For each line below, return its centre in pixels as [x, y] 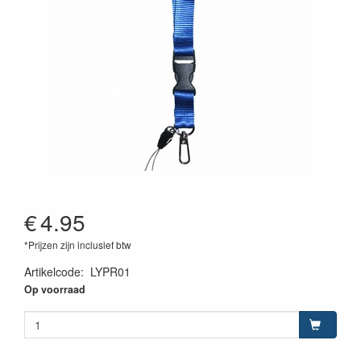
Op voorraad [55, 289]
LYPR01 [110, 272]
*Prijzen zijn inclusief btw [78, 245]
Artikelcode [52, 272]
